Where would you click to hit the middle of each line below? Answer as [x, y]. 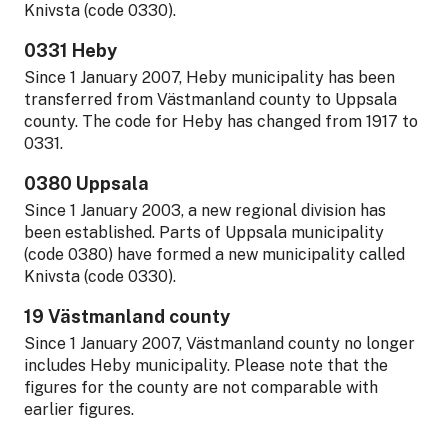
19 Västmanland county [127, 316]
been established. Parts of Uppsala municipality [204, 232]
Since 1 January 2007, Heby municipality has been [209, 77]
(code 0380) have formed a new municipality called [214, 254]
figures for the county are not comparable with [201, 387]
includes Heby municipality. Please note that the [206, 365]
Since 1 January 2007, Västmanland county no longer [219, 343]
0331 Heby [70, 50]
